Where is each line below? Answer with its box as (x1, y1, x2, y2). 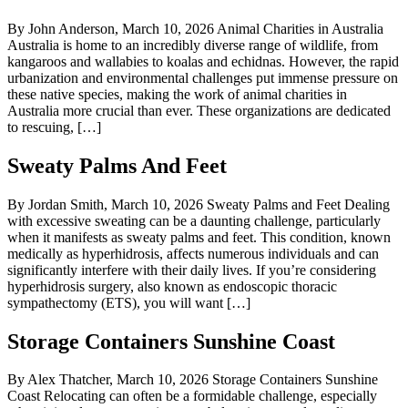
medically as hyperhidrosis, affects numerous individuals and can (7, 245, 379, 261)
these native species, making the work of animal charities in (7, 86, 347, 102)
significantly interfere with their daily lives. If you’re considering (7, 261, 376, 278)
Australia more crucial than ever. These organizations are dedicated (7, 102, 391, 118)
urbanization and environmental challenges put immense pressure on (7, 69, 398, 86)
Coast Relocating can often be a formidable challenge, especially (7, 388, 377, 404)
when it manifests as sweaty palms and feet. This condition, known (7, 229, 391, 245)
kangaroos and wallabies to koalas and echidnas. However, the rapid (7, 53, 399, 69)
